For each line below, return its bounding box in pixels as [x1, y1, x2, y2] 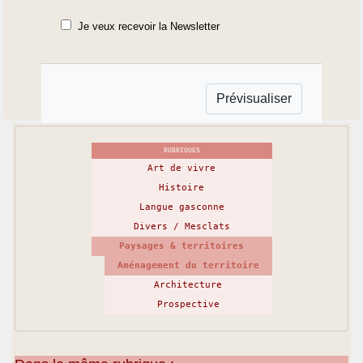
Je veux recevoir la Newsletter [78, 20, 220, 33]
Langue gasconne [139, 201, 224, 212]
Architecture [154, 279, 222, 290]
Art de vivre [147, 162, 216, 173]
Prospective [156, 298, 220, 310]
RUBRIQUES [163, 146, 200, 154]
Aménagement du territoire [117, 259, 259, 271]
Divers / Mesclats [133, 220, 230, 232]
